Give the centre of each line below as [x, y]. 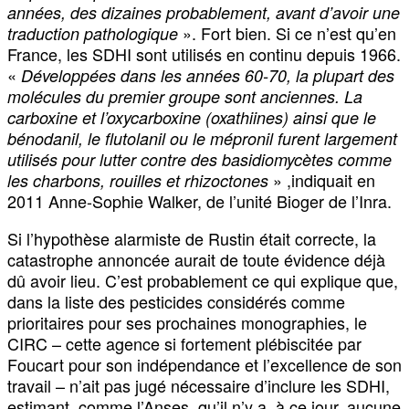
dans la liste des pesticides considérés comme [176, 302]
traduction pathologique [93, 34]
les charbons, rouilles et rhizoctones [138, 181]
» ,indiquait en [322, 180]
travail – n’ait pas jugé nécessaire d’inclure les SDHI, [199, 386]
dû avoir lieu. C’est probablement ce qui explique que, [203, 281]
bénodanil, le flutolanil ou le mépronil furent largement [202, 139]
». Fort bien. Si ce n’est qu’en [287, 33]
